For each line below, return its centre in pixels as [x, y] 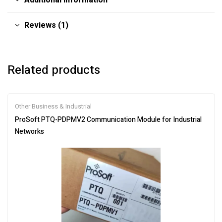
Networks [29, 132]
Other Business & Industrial [53, 106]
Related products [54, 70]
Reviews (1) [46, 25]
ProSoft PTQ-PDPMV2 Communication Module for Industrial [108, 120]
